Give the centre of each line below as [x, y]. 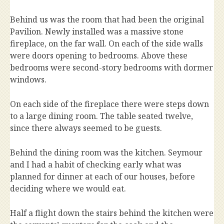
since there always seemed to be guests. [86, 128]
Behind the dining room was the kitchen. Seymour [106, 153]
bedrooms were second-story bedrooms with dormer [111, 68]
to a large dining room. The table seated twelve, [101, 116]
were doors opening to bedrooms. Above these [99, 56]
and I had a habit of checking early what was [96, 165]
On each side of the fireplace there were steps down [109, 104]
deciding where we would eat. [68, 189]
